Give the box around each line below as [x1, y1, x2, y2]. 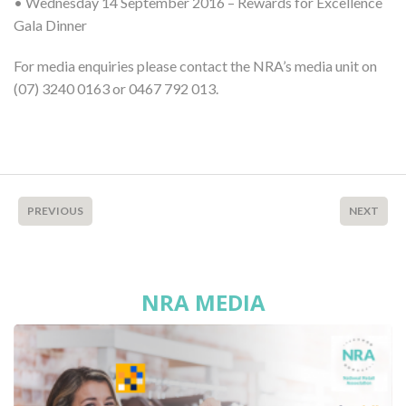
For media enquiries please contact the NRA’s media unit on [14, 56, 377, 74]
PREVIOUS [27, 203, 83, 217]
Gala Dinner [14, 15, 87, 34]
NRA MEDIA [140, 286, 266, 317]
